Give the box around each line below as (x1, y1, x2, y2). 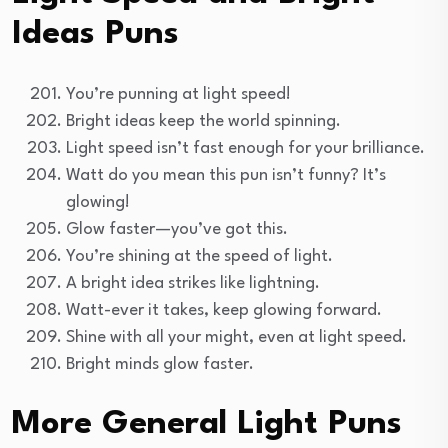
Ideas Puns (12, 17, 179, 51)
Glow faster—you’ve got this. (66, 220, 288, 238)
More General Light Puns (12, 407, 402, 441)
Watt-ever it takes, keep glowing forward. (66, 301, 382, 319)
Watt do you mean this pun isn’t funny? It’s (66, 166, 386, 184)
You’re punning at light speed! (66, 85, 291, 103)
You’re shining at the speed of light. (66, 247, 333, 265)
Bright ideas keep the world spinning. (66, 112, 341, 130)
